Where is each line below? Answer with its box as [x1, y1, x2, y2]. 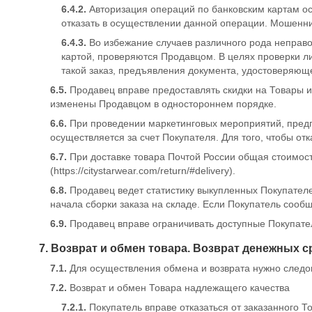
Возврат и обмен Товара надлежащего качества [70, 282, 290, 293]
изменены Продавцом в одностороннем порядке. [50, 98, 276, 109]
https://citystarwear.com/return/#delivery [54, 165, 229, 176]
